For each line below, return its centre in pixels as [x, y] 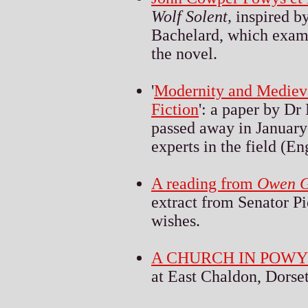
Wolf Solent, [191, 16]
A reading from [204, 183]
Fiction [175, 109]
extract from [195, 202]
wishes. [176, 220]
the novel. [184, 53]
